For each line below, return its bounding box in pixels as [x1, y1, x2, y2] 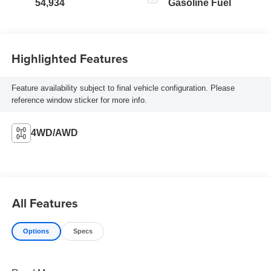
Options [23, 227, 50, 235]
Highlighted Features [11, 49, 128, 67]
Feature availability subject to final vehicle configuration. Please [11, 83, 235, 93]
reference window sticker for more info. [11, 95, 147, 105]
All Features [12, 194, 78, 212]
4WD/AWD [30, 127, 78, 138]
